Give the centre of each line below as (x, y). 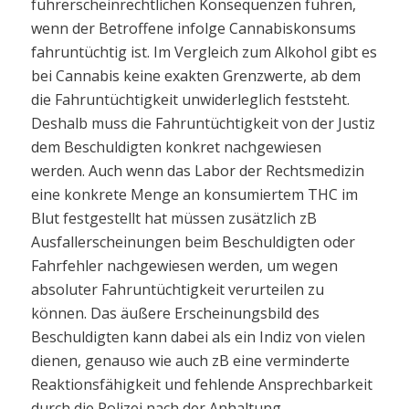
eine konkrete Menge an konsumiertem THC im (194, 194)
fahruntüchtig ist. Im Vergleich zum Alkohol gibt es (204, 52)
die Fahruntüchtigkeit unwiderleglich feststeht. (190, 99)
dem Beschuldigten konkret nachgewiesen (176, 147)
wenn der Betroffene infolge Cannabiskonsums (193, 28)
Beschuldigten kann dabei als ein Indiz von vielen (198, 336)
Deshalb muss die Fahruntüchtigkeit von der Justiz (203, 123)
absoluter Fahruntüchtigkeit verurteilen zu (177, 289)
